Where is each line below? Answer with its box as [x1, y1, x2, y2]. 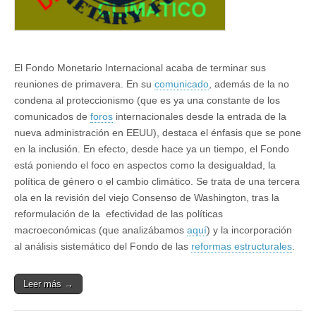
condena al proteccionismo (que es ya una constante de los [14, 95, 280, 107]
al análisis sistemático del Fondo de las [14, 241, 191, 253]
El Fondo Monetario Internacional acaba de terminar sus [14, 62, 266, 74]
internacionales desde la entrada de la [113, 111, 286, 123]
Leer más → [23, 279, 73, 290]
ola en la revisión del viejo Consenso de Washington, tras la [14, 192, 279, 204]
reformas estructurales [191, 241, 292, 253]
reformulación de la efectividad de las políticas [14, 208, 223, 220]
